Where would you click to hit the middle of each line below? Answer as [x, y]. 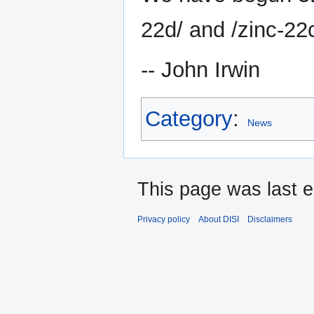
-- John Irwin [200, 69]
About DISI [219, 219]
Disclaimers [270, 219]
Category [189, 118]
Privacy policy [164, 219]
